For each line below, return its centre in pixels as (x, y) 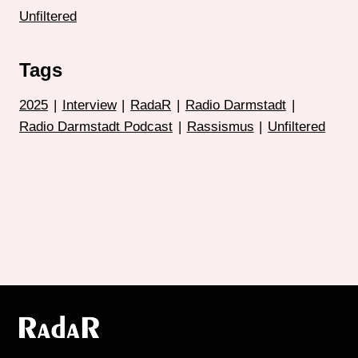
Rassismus (220, 127)
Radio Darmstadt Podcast (96, 127)
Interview (89, 105)
